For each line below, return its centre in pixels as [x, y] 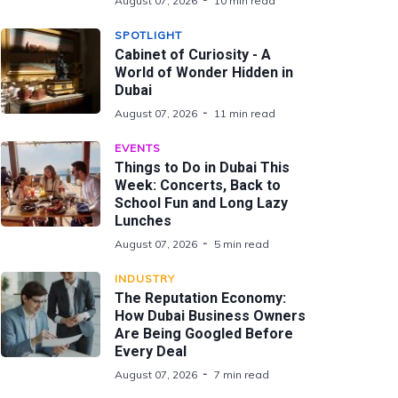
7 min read [242, 374]
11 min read [245, 113]
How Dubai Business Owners [210, 316]
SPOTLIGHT [148, 35]
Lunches [143, 221]
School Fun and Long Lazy [201, 203]
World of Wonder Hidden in [204, 72]
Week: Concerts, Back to [198, 185]
